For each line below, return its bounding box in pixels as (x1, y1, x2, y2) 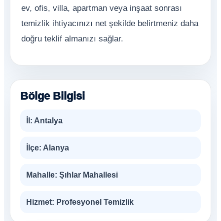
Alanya (41, 144, 69, 152)
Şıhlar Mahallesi (57, 171, 118, 179)
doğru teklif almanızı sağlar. (21, 34, 123, 43)
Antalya (33, 116, 63, 125)
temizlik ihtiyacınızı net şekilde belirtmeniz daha (21, 19, 198, 28)
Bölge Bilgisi (20, 90, 85, 102)
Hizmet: (26, 198, 54, 206)
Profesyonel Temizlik (54, 198, 134, 206)
